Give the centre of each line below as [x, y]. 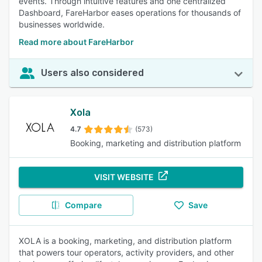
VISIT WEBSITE [124, 177]
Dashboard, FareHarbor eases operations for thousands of [130, 13]
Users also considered [92, 73]
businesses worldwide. [62, 24]
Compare [83, 205]
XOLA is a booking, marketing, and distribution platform [125, 241]
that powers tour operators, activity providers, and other [126, 252]
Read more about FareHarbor [76, 42]
